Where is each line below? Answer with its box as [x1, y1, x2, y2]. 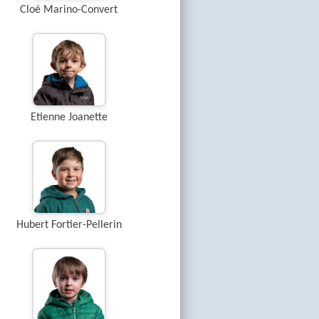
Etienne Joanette [30, 112, 108, 123]
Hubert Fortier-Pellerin [16, 219, 122, 231]
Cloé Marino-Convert [20, 4, 117, 16]
